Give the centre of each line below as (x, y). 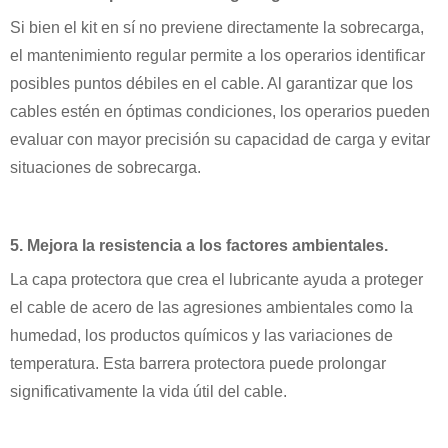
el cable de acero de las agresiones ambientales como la (211, 307)
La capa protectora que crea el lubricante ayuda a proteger (216, 279)
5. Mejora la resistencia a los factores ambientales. (199, 245)
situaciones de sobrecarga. (105, 167)
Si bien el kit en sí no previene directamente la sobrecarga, (217, 27)
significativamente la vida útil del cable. (148, 391)
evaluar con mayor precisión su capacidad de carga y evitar (220, 139)
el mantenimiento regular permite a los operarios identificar (217, 55)
